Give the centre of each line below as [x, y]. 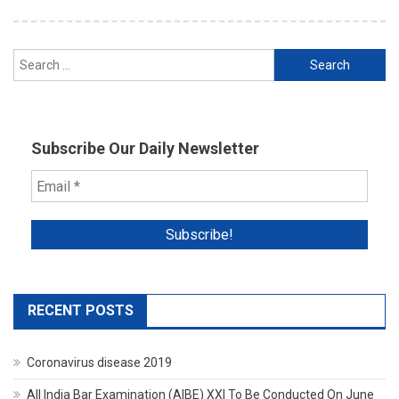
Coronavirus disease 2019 [99, 363]
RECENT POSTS [81, 311]
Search [293, 59]
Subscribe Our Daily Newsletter [145, 148]
